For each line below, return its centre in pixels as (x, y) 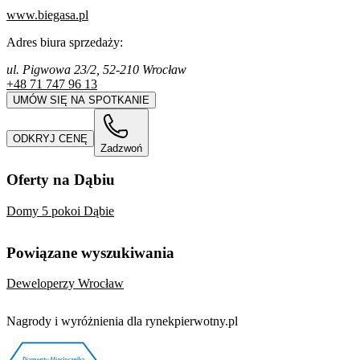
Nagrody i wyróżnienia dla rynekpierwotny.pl (122, 321)
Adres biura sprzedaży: (65, 43)
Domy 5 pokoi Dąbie (60, 211)
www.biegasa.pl (47, 15)
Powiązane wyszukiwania (90, 252)
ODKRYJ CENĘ (50, 138)
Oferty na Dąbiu (61, 180)
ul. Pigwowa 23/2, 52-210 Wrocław (96, 70)
